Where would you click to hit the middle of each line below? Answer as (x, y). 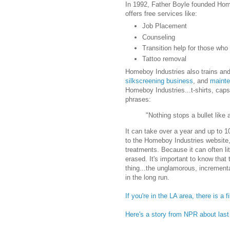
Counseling (159, 37)
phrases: (138, 99)
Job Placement (165, 26)
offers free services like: (161, 13)
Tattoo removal (164, 59)
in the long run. (147, 178)
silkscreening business (159, 81)
